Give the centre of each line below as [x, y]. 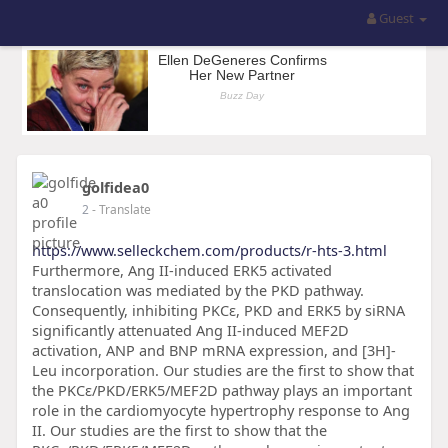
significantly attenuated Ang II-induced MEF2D [190, 330]
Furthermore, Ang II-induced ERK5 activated [181, 270]
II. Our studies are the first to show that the [179, 430]
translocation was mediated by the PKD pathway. [197, 290]
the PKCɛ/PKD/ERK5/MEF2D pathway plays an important [221, 390]
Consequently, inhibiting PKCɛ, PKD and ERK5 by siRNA [218, 310]
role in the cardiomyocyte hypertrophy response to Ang [220, 410]
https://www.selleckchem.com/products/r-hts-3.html [209, 250]
